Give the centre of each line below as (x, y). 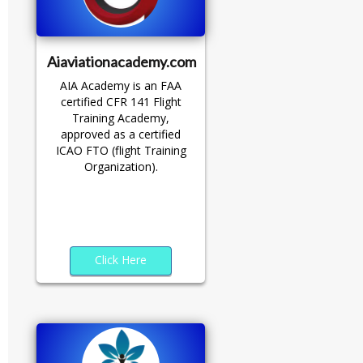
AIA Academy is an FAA (121, 86)
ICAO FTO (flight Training (121, 151)
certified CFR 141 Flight (121, 102)
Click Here (121, 260)
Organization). (121, 167)
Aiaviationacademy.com (121, 62)
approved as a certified (121, 135)
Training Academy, (121, 118)
